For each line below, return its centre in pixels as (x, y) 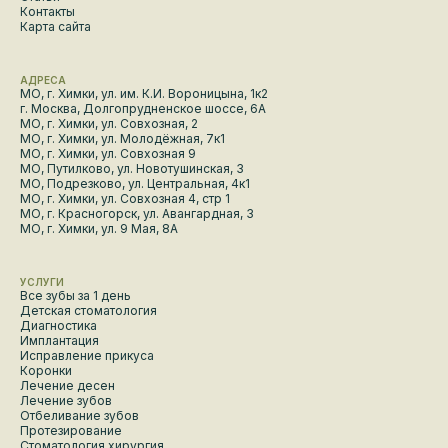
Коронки (46, 371)
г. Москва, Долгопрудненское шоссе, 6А (143, 109)
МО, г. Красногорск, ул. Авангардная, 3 (137, 214)
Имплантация (59, 341)
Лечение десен (67, 386)
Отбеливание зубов (79, 416)
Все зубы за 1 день (75, 296)
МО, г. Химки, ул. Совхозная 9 (108, 154)
